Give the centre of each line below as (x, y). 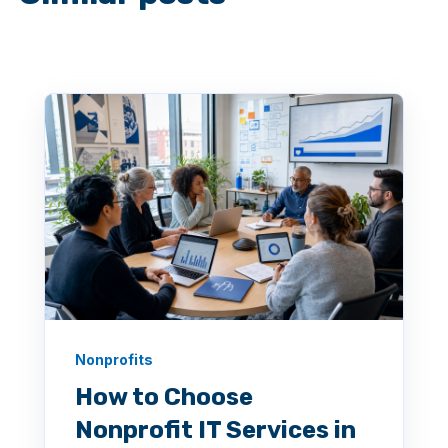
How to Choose (164, 396)
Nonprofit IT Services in (215, 429)
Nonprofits (114, 359)
